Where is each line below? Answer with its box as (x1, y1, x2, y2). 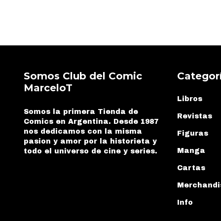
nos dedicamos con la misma (24, 127, 142, 135)
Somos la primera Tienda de (24, 108, 138, 115)
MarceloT (24, 82, 73, 94)
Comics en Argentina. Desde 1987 (24, 117, 158, 125)
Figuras (177, 129, 209, 137)
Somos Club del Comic (24, 70, 142, 82)
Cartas (177, 164, 206, 172)
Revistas (177, 112, 213, 120)
